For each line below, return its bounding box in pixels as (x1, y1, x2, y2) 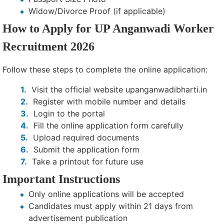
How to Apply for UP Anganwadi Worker (2, 22, 214, 35)
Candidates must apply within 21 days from (28, 201, 193, 211)
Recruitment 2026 (2, 40, 94, 53)
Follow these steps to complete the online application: (2, 64, 207, 75)
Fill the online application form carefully (33, 120, 183, 131)
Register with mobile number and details (33, 96, 185, 107)
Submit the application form (33, 144, 139, 155)
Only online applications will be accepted (28, 189, 184, 199)
